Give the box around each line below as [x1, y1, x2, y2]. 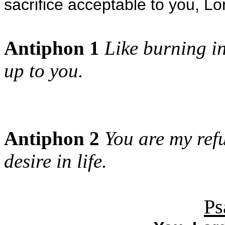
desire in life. [4, 150, 107, 172]
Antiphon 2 [4, 128, 99, 149]
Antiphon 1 [4, 37, 99, 59]
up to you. [4, 60, 83, 81]
